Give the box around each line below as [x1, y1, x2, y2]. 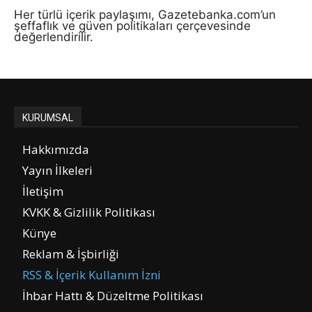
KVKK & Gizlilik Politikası [22, 203, 155, 220]
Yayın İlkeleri [22, 162, 93, 178]
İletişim [22, 182, 63, 199]
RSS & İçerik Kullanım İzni [22, 266, 161, 283]
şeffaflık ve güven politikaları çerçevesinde [14, 18, 251, 33]
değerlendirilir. [14, 29, 93, 44]
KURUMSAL [22, 111, 73, 123]
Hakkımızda [22, 141, 89, 157]
